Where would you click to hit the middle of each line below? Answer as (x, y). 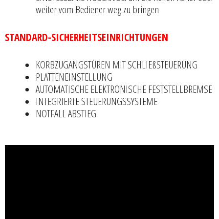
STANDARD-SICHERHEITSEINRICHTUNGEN (87, 37)
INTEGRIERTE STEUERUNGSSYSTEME (97, 101)
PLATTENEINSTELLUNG (74, 77)
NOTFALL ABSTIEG (66, 114)
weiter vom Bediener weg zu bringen (97, 10)
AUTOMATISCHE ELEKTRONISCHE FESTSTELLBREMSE (124, 89)
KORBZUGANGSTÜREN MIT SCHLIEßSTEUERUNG (117, 65)
